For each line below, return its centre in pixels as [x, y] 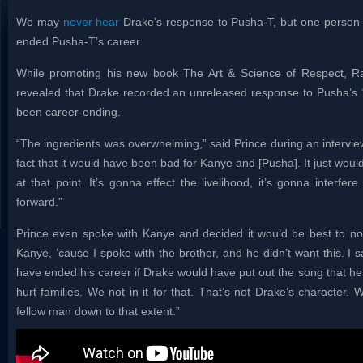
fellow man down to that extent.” [98, 311]
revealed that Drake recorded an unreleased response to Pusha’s [189, 92]
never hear [91, 22]
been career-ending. [68, 112]
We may [40, 22]
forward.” [39, 202]
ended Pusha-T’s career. [79, 41]
